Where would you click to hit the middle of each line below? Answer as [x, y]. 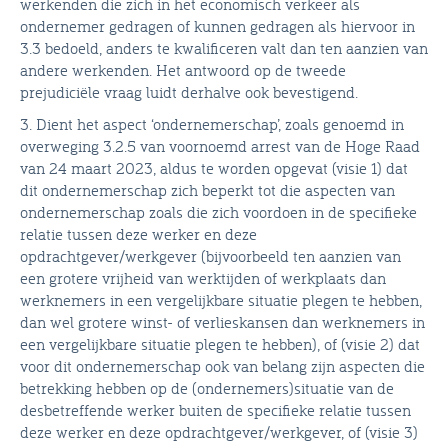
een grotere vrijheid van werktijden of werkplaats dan [203, 277]
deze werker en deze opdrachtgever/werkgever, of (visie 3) [219, 431]
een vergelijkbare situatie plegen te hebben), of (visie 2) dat [220, 343]
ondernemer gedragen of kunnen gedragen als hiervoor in [217, 25]
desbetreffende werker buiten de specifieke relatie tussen [215, 409]
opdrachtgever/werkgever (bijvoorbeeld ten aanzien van [210, 255]
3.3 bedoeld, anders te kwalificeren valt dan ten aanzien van [224, 47]
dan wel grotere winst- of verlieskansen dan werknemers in [222, 321]
